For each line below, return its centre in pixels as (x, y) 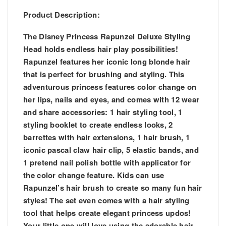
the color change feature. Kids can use (94, 175)
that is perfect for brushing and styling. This (104, 74)
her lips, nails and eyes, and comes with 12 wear (111, 100)
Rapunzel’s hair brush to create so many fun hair (113, 188)
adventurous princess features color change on (110, 87)
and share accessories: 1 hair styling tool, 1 (103, 112)
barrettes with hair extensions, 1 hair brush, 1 (107, 137)
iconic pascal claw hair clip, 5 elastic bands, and (111, 150)
